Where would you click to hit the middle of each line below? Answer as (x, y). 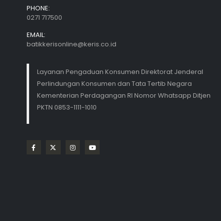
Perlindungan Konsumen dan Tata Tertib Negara (114, 83)
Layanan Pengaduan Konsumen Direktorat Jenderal (120, 72)
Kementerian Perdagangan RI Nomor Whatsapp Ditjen (124, 95)
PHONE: (38, 8)
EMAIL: (36, 35)
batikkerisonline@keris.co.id (71, 44)
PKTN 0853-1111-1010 (67, 107)
